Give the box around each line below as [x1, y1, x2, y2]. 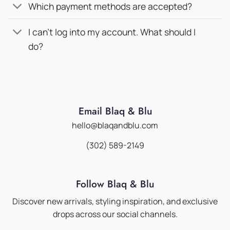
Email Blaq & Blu [78, 104, 152, 119]
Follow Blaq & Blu [76, 177, 154, 191]
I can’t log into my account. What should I [28, 25, 196, 38]
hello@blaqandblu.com [72, 119, 158, 131]
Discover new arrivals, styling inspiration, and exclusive [12, 195, 218, 207]
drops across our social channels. [52, 208, 178, 220]
